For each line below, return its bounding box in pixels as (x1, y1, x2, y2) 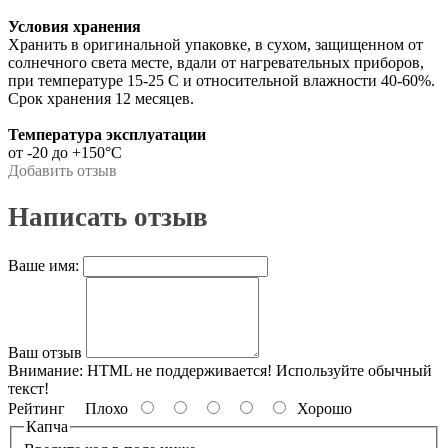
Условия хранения (8, 17, 141, 35)
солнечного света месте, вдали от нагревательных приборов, (8, 53, 424, 71)
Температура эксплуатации (8, 125, 206, 143)
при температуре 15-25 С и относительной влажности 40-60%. (8, 71, 435, 89)
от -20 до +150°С (8, 143, 122, 161)
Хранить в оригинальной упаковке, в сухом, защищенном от (8, 35, 423, 53)
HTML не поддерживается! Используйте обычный (83, 361, 432, 379)
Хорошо (289, 399, 352, 417)
